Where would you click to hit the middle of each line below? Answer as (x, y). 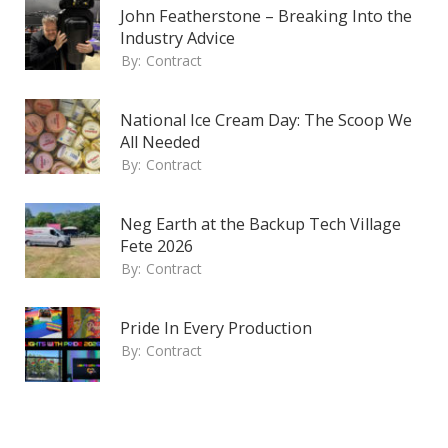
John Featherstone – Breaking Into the (266, 16)
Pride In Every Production (216, 328)
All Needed (160, 142)
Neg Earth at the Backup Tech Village (260, 224)
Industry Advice (177, 38)
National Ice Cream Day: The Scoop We (266, 120)
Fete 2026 (156, 246)
